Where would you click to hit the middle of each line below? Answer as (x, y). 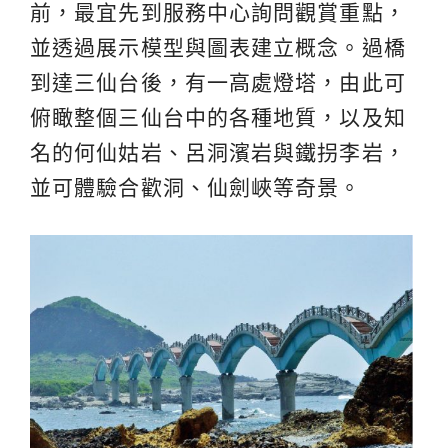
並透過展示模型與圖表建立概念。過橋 (218, 47)
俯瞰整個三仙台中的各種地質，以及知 (218, 117)
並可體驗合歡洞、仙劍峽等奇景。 (196, 187)
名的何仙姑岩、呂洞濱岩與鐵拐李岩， (218, 152)
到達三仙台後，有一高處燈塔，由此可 (218, 82)
